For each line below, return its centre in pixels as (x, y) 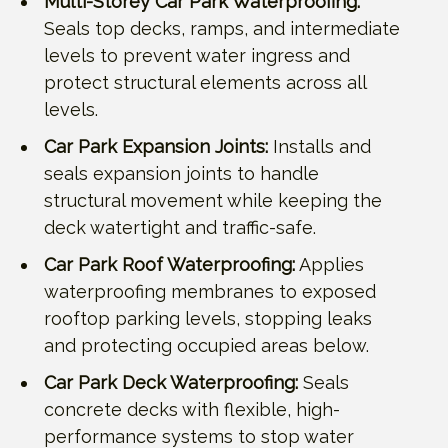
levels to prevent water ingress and (197, 55)
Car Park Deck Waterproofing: (171, 382)
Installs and (319, 146)
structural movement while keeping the (213, 200)
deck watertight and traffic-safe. (180, 227)
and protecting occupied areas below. (206, 345)
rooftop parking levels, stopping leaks (208, 318)
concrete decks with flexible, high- (192, 409)
